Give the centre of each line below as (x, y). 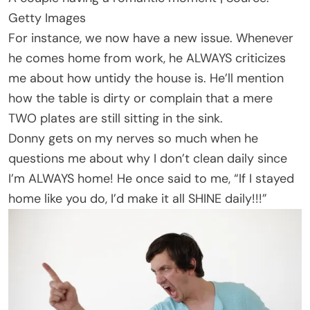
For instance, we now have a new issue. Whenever (151, 38)
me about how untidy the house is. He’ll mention (146, 78)
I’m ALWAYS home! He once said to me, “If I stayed (151, 178)
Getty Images (47, 18)
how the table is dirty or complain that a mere (140, 98)
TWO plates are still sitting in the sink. (116, 118)
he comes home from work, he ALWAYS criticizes (147, 58)
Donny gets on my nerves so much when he (133, 138)
